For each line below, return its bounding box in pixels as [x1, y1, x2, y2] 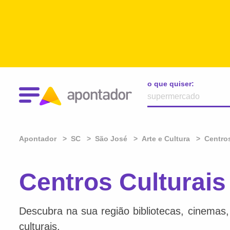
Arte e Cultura [142, 135, 190, 143]
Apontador [19, 135, 59, 143]
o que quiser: [147, 80, 194, 88]
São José [95, 135, 127, 143]
